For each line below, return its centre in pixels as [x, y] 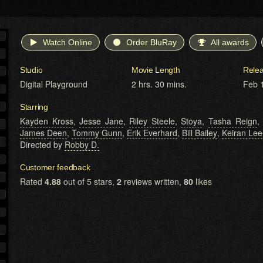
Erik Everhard [152, 133]
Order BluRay [151, 43]
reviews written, [153, 182]
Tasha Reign [233, 121]
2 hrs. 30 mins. [159, 84]
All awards [230, 43]
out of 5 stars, [89, 182]
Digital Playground [54, 84]
